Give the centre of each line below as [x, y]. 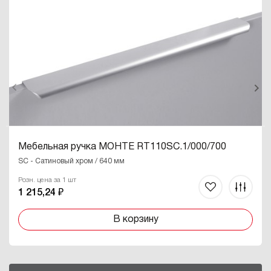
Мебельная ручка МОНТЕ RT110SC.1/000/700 [122, 147]
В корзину [135, 219]
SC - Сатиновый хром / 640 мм [71, 161]
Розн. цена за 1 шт [47, 180]
